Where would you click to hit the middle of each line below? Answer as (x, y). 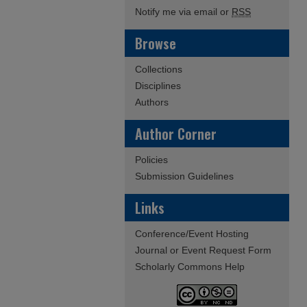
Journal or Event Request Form (203, 250)
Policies (151, 160)
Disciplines (158, 86)
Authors (152, 102)
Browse (156, 43)
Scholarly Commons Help (190, 267)
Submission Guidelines (184, 176)
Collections (159, 69)
